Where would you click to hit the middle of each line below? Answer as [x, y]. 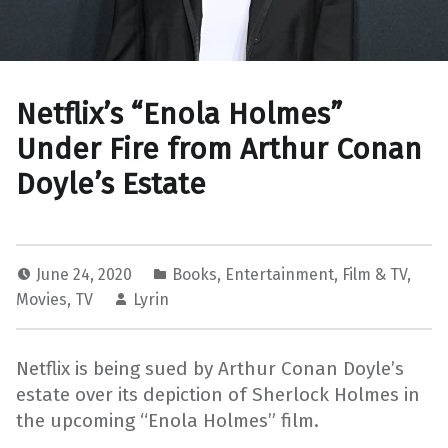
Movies [41, 300]
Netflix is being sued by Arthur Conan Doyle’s [210, 368]
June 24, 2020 [86, 275]
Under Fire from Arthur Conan [219, 149]
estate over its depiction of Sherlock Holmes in [218, 394]
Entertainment [279, 275]
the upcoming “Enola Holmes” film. [167, 420]
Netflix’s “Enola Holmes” [179, 114]
